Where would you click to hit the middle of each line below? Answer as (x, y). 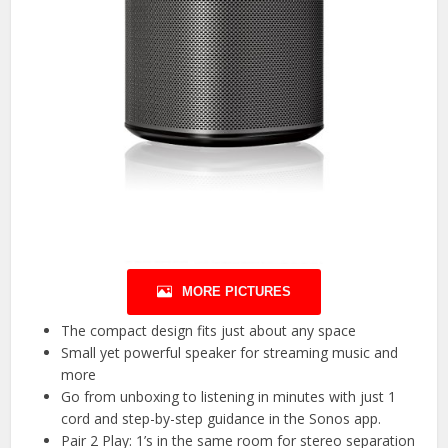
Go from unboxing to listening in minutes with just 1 (229, 396)
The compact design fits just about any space (209, 330)
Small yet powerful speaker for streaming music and (230, 352)
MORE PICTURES (236, 291)
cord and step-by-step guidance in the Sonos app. (221, 418)
